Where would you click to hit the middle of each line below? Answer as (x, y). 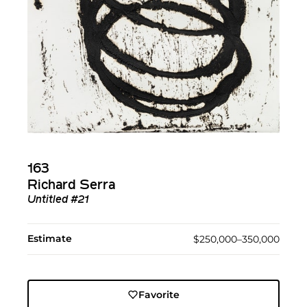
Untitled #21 (58, 200)
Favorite (159, 295)
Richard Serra (71, 186)
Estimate (50, 239)
